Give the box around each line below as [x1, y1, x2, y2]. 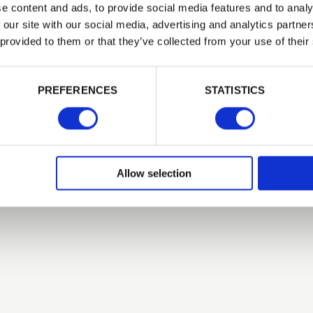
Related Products [88, 30, 225, 51]
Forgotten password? [43, 177, 159, 193]
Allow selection [117, 167, 192, 180]
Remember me [123, 103, 193, 117]
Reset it [159, 177, 198, 193]
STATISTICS [205, 84, 265, 96]
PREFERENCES [37, 84, 118, 96]
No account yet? [43, 194, 131, 210]
